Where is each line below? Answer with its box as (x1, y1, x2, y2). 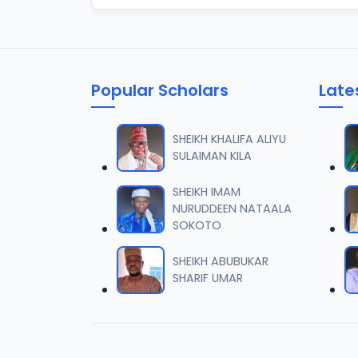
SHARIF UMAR (173, 270, 243, 286)
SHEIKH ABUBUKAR (173, 253, 268, 269)
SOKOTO (173, 217, 221, 233)
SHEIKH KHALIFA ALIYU (173, 131, 286, 147)
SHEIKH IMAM (173, 184, 241, 200)
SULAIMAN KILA (173, 148, 252, 164)
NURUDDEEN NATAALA (173, 201, 292, 217)
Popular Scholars (91, 79, 229, 101)
